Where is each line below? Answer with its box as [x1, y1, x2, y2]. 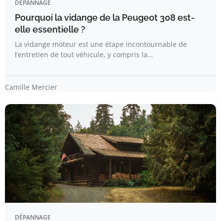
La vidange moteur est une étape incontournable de [15, 39, 187, 49]
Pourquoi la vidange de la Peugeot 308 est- [15, 12, 195, 23]
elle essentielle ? [15, 24, 85, 35]
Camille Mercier [5, 82, 57, 92]
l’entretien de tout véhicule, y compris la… [15, 50, 153, 59]
